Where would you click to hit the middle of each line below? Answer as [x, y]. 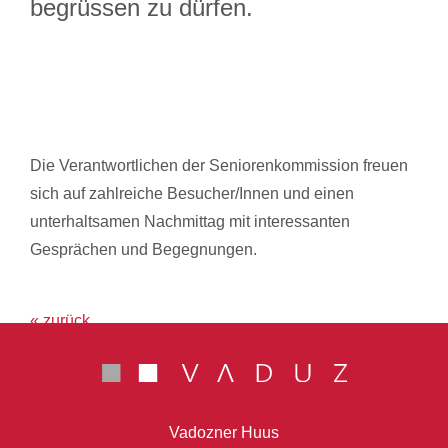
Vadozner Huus [224, 433]
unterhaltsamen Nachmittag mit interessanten [190, 222]
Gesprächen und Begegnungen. [143, 250]
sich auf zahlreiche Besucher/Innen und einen [192, 194]
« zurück [60, 321]
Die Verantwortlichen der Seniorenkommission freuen [219, 166]
